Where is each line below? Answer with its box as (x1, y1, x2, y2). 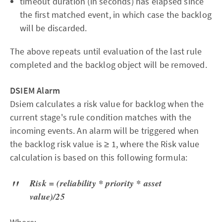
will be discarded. (20, 22, 87, 34)
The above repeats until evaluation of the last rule (10, 46, 202, 57)
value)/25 (30, 190, 65, 203)
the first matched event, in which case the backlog (20, 9, 212, 21)
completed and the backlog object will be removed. (10, 59, 207, 71)
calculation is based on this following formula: (10, 152, 188, 164)
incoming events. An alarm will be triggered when (10, 125, 199, 137)
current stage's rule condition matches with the (10, 111, 192, 123)
